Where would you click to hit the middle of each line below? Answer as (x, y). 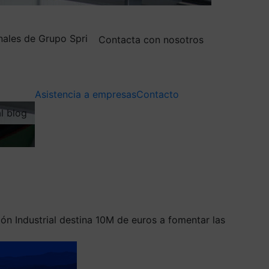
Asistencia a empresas (86, 94)
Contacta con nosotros (151, 39)
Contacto (158, 94)
